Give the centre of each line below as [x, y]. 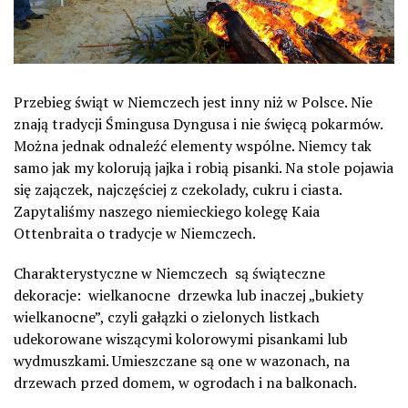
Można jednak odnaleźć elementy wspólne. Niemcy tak [193, 146]
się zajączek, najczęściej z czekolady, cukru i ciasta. [178, 189]
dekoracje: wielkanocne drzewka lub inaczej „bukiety [189, 295]
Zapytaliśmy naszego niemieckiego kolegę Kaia [167, 211]
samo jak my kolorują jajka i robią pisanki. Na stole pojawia [204, 168]
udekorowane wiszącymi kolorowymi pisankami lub [181, 339]
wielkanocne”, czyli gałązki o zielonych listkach [167, 317]
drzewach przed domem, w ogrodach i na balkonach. [185, 382]
